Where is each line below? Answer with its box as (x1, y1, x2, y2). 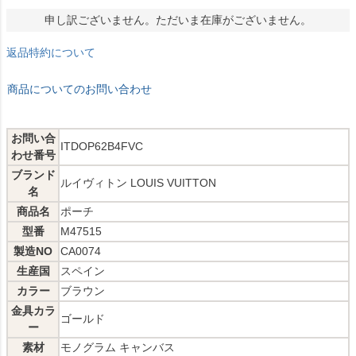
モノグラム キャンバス (60, 341, 175, 354)
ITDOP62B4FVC (60, 140, 143, 153)
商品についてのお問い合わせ (7, 83, 152, 96)
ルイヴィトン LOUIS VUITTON (60, 176, 216, 190)
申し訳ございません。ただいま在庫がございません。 (44, 14, 311, 27)
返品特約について (6, 46, 95, 60)
